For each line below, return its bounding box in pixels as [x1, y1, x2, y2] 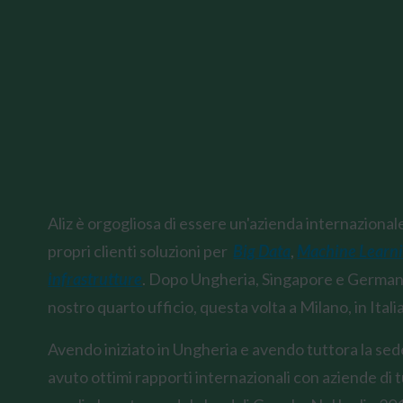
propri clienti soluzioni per [48, 241, 234, 261]
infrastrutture [48, 269, 143, 289]
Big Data [233, 241, 291, 261]
